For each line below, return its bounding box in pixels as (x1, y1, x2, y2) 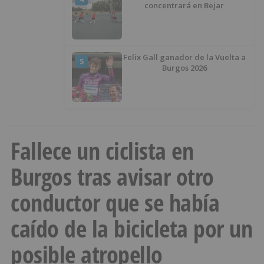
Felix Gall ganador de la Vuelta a (123, 52, 246, 63)
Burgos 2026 (161, 62, 207, 74)
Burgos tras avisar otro (11, 160, 214, 193)
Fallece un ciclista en (11, 134, 193, 167)
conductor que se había (11, 186, 219, 219)
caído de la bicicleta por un (11, 212, 252, 245)
